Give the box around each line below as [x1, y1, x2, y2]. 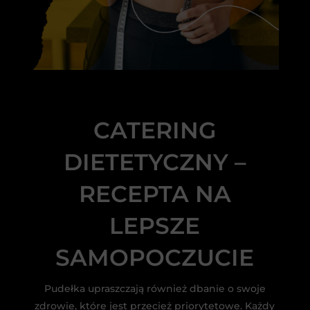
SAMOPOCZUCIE [55, 244, 255, 272]
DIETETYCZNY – [63, 148, 246, 176]
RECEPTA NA [78, 180, 231, 208]
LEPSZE [109, 212, 201, 240]
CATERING [93, 116, 217, 145]
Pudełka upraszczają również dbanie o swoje [44, 282, 266, 295]
